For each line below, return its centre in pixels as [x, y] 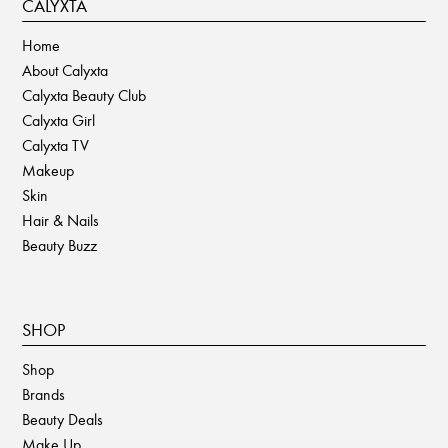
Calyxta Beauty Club [84, 95]
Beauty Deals [63, 419]
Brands [44, 394]
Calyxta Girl [59, 120]
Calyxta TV [56, 145]
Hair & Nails [61, 220]
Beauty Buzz [60, 245]
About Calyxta [65, 70]
